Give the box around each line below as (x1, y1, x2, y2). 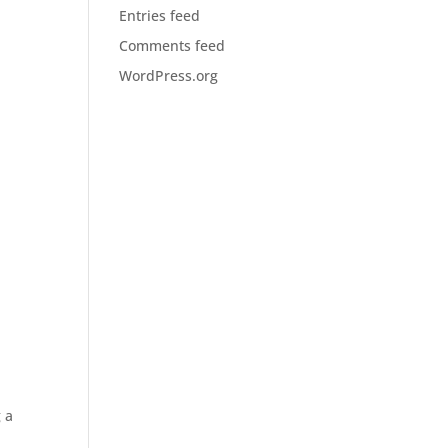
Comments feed (119, 36, 226, 55)
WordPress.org (119, 66, 219, 85)
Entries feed (119, 6, 201, 25)
